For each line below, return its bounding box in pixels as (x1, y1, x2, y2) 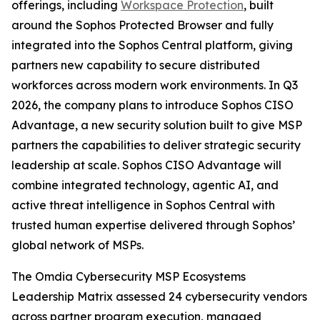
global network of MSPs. (11, 237, 144, 252)
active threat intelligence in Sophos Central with (11, 197, 275, 212)
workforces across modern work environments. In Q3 (11, 77, 298, 92)
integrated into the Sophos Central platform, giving (11, 37, 293, 52)
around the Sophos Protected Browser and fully (11, 17, 274, 32)
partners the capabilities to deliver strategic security (11, 137, 301, 152)
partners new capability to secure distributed (11, 57, 260, 72)
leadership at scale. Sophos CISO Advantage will (11, 157, 281, 172)
